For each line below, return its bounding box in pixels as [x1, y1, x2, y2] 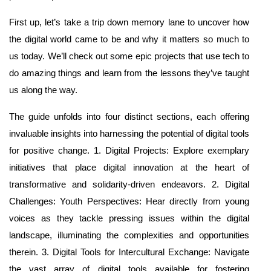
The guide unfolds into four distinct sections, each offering [9, 111, 250, 122]
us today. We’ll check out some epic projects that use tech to [9, 51, 250, 61]
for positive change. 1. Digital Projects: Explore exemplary [9, 145, 250, 155]
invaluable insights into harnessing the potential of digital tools [9, 128, 250, 139]
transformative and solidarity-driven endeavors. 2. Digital [9, 179, 250, 189]
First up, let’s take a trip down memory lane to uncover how [9, 17, 250, 27]
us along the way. [9, 85, 77, 95]
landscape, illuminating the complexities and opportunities [9, 230, 250, 240]
